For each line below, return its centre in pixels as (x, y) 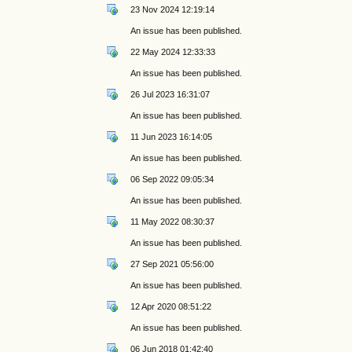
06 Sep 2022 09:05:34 (172, 179)
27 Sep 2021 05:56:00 (172, 264)
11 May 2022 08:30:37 (173, 221)
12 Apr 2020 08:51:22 (171, 306)
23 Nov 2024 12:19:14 (173, 9)
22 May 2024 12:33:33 (173, 51)
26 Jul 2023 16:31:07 (170, 94)
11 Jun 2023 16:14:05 (172, 136)
